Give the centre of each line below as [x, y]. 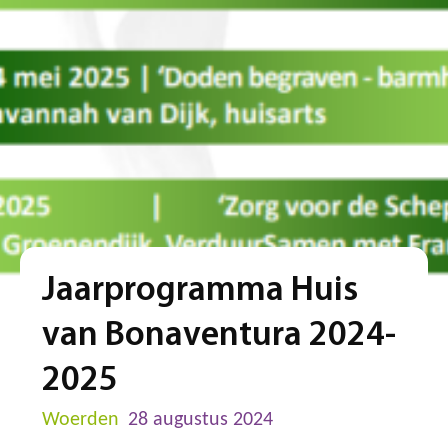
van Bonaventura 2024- [219, 336]
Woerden [81, 419]
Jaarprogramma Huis [200, 291]
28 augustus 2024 [201, 419]
